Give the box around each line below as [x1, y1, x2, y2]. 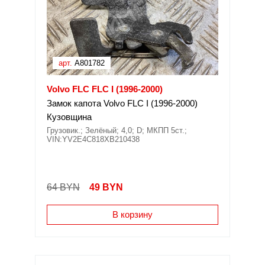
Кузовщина [47, 112, 92, 122]
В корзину [112, 209, 153, 219]
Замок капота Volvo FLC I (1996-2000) [47, 98, 198, 108]
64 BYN [47, 182, 80, 192]
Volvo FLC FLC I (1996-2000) [47, 84, 163, 94]
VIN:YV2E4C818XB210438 [47, 135, 140, 144]
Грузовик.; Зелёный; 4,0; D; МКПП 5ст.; [47, 126, 187, 135]
